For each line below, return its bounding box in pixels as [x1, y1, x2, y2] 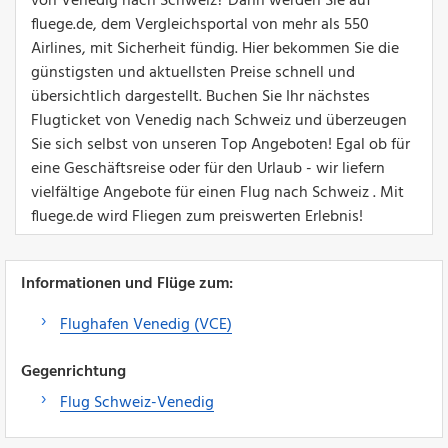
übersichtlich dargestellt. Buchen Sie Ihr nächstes [31, 83, 370, 110]
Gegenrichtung [21, 358, 126, 385]
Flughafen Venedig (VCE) [60, 311, 232, 338]
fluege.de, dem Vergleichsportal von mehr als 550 [31, 11, 369, 38]
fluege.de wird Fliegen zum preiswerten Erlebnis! [31, 203, 363, 230]
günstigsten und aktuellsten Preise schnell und [31, 59, 355, 86]
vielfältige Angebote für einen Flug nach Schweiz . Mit [31, 179, 404, 206]
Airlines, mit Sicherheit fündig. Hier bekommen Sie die [31, 35, 399, 62]
